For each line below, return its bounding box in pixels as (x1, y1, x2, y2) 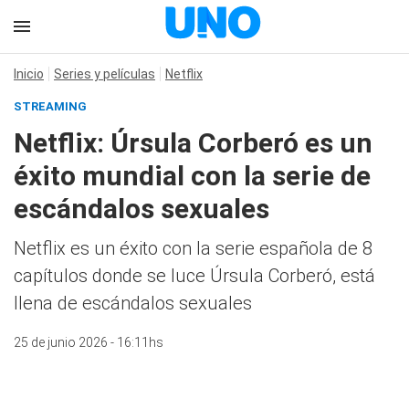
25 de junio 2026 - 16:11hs (14, 335, 163, 350)
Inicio (14, 67, 44, 81)
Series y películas (54, 67, 155, 81)
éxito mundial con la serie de (14, 160, 371, 192)
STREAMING (14, 100, 87, 113)
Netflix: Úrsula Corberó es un (14, 127, 372, 159)
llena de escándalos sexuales (14, 292, 252, 314)
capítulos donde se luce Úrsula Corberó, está (14, 265, 375, 287)
